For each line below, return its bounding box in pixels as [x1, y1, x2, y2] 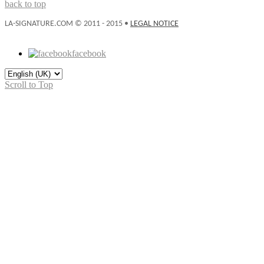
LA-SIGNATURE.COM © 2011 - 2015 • [5, 19, 130, 28]
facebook [72, 48, 106, 58]
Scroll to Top [5, 79, 53, 90]
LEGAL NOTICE [130, 19, 179, 28]
